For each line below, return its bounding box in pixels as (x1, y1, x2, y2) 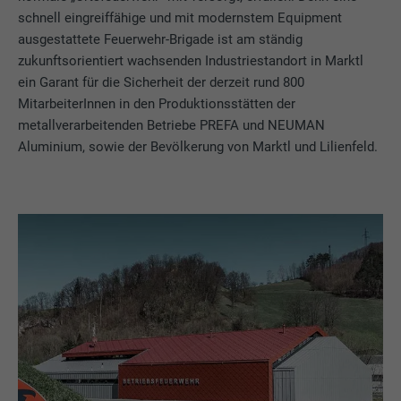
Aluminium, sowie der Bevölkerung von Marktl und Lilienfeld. (18, 139, 379, 156)
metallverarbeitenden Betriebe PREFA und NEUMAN (18, 117, 326, 134)
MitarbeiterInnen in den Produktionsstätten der (18, 96, 296, 113)
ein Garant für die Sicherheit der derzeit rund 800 (18, 74, 305, 91)
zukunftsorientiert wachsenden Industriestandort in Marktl (18, 53, 364, 70)
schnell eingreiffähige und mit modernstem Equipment (18, 10, 343, 27)
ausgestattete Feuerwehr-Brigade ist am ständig (18, 31, 303, 48)
